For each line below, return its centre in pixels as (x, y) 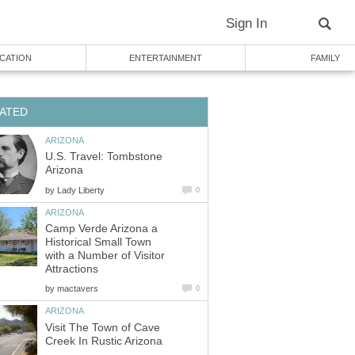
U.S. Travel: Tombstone (104, 157)
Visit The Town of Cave (103, 327)
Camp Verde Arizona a (101, 229)
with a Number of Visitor (105, 256)
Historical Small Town (98, 242)
